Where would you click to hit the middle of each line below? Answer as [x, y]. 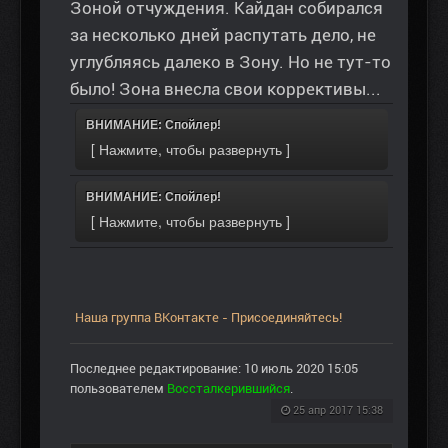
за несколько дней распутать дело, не [223, 35]
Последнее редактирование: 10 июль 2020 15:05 [214, 369]
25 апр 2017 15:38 [338, 411]
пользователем [118, 389]
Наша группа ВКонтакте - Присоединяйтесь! [208, 318]
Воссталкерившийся [228, 389]
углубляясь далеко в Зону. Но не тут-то [230, 62]
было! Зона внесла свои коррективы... [225, 89]
